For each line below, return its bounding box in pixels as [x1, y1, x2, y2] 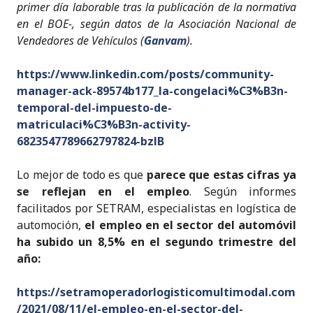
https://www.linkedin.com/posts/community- [17, 66, 274, 82]
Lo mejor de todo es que [17, 166, 147, 182]
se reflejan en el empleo [17, 183, 189, 199]
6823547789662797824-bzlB [17, 133, 164, 149]
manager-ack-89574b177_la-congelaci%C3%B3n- [17, 82, 288, 99]
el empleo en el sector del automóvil [85, 217, 297, 233]
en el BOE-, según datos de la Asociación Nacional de [17, 15, 296, 31]
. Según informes [189, 183, 296, 199]
